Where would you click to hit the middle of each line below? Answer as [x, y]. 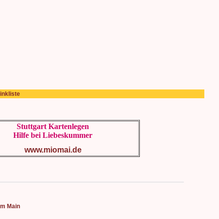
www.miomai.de [53, 150]
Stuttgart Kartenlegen [53, 126]
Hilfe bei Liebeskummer [53, 135]
